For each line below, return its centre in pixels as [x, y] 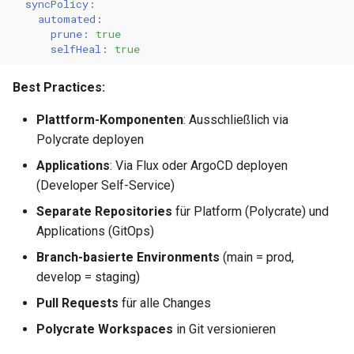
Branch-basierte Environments [128, 257]
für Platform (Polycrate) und [250, 211]
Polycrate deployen [90, 139]
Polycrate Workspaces [105, 329]
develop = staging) [88, 277]
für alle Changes [165, 303]
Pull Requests [77, 303]
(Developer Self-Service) [105, 185]
